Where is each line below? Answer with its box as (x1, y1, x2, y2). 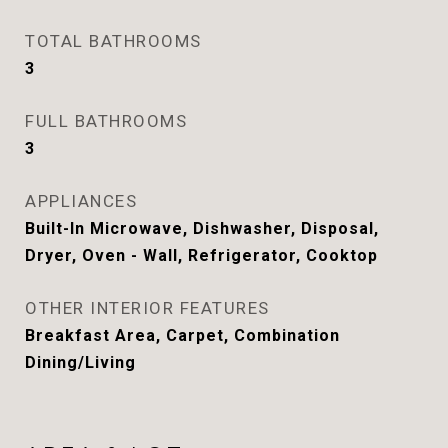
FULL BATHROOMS (25, 111, 187, 131)
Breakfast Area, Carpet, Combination (25, 326, 340, 345)
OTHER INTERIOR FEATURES (25, 298, 270, 318)
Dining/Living (25, 353, 136, 372)
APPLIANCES (25, 191, 137, 211)
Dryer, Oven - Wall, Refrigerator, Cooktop (25, 246, 378, 265)
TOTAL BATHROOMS (25, 31, 202, 51)
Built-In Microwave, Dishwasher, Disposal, (25, 219, 379, 238)
